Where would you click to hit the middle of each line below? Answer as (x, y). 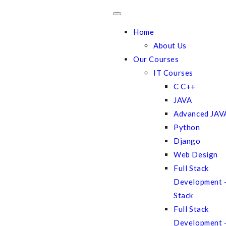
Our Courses (156, 59)
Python (187, 127)
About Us (170, 45)
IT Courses (173, 73)
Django (187, 141)
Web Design (196, 154)
